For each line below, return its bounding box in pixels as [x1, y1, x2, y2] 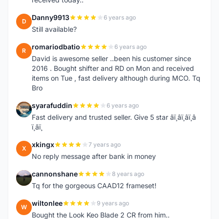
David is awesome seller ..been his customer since [32, 54, 191, 63]
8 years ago [112, 170, 144, 177]
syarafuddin [32, 101, 72, 109]
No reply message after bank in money [32, 152, 156, 160]
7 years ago [88, 141, 121, 148]
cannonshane [32, 170, 78, 178]
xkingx [32, 140, 54, 149]
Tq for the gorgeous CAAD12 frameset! [32, 181, 156, 190]
